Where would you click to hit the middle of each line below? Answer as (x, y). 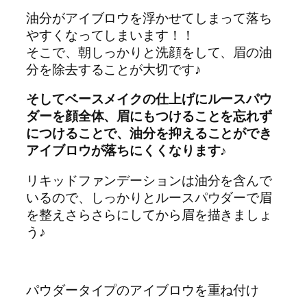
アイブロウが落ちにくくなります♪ (127, 150)
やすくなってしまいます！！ (110, 35)
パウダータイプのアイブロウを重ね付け (143, 290)
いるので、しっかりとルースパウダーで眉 (149, 197)
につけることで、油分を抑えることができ (149, 133)
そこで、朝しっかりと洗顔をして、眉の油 (149, 52)
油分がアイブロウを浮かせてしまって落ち (149, 17)
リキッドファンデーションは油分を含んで (149, 180)
